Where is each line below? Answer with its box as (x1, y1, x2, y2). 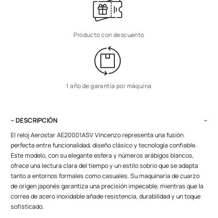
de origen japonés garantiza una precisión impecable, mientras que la (11, 182, 204, 190)
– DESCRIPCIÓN (11, 115, 58, 125)
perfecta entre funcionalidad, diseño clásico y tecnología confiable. (11, 141, 197, 149)
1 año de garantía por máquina (66, 81, 152, 90)
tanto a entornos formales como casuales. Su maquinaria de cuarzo (11, 171, 200, 180)
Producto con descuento (73, 30, 145, 39)
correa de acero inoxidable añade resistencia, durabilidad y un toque (11, 192, 201, 200)
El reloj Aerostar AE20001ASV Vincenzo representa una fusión (11, 130, 184, 139)
